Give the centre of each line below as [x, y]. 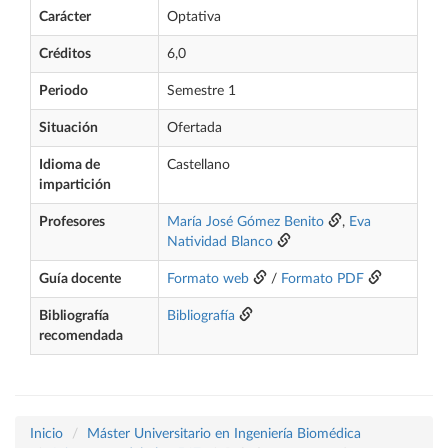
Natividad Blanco [220, 242]
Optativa [194, 17]
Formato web [208, 279]
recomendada [81, 336]
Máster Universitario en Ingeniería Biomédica [224, 434]
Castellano [198, 165]
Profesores [72, 222]
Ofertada [194, 128]
